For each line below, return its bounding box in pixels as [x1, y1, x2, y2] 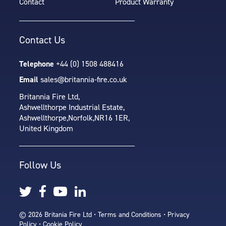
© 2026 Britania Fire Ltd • [19, 210, 98, 219]
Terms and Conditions [98, 210, 161, 219]
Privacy [167, 210, 190, 219]
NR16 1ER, [94, 112, 130, 123]
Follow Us [19, 158, 61, 172]
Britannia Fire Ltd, [19, 91, 80, 102]
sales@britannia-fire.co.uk [40, 74, 127, 85]
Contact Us [19, 33, 65, 46]
